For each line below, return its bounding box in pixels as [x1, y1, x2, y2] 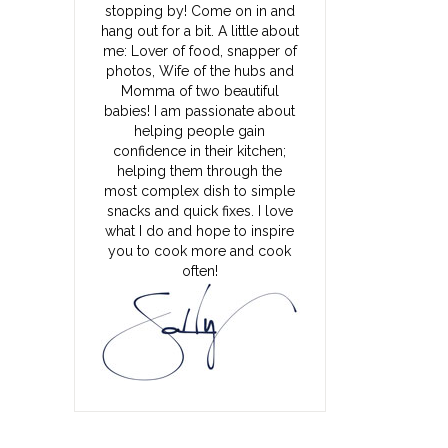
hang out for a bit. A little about [100, 23, 299, 39]
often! [181, 263, 218, 279]
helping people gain [134, 123, 266, 139]
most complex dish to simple [104, 183, 296, 199]
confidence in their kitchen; [113, 143, 287, 159]
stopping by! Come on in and [104, 3, 295, 19]
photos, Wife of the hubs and [105, 63, 294, 79]
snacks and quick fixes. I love [106, 203, 293, 219]
